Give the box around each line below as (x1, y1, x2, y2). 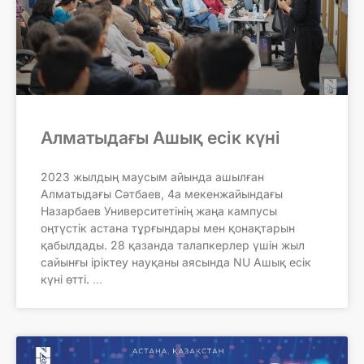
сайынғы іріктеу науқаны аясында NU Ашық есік (41, 255, 311, 269)
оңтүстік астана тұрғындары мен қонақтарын (41, 221, 295, 235)
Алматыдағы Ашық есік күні (41, 128, 280, 148)
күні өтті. (41, 272, 89, 286)
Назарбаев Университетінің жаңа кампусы (41, 204, 277, 218)
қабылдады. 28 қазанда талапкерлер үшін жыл (41, 238, 305, 252)
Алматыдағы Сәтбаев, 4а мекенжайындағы (41, 187, 283, 201)
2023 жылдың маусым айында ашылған (41, 170, 264, 184)
